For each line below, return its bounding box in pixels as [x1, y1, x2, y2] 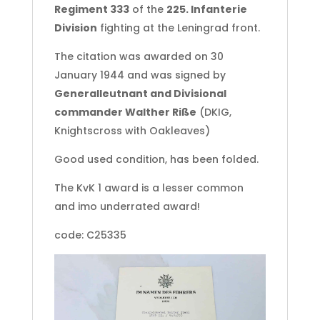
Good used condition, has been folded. [54, 152, 259, 167]
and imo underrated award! [54, 199, 200, 214]
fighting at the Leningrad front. [96, 21, 260, 36]
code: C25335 [54, 228, 126, 243]
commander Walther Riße [54, 105, 196, 120]
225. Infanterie [166, 2, 247, 17]
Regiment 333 [54, 2, 129, 17]
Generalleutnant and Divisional [54, 86, 226, 101]
